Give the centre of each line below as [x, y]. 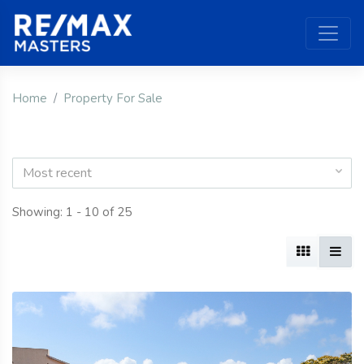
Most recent [57, 173]
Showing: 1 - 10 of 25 [72, 212]
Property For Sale [113, 99]
